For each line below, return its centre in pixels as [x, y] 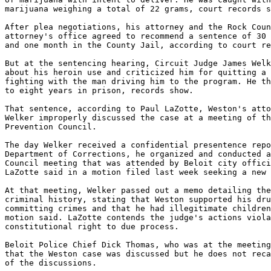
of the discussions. [51, 263]
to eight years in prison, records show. [99, 90]
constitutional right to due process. [92, 227]
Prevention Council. [51, 127]
